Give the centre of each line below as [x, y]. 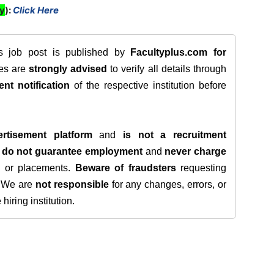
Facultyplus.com [169, 52]
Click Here [36, 10]
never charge [196, 151]
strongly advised [68, 69]
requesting [201, 168]
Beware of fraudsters [125, 168]
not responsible [72, 184]
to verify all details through [167, 69]
